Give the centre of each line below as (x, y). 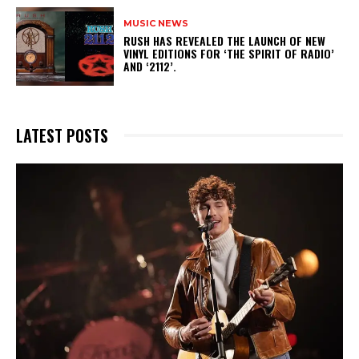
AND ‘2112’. (153, 67)
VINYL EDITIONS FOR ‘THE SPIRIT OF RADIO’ (229, 54)
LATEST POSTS (62, 135)
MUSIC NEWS (156, 24)
